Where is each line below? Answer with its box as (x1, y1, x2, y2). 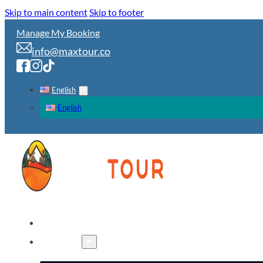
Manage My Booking (16, 27, 100, 38)
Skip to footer (89, 6, 144, 18)
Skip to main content (5, 6, 87, 18)
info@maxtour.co (31, 45, 110, 58)
